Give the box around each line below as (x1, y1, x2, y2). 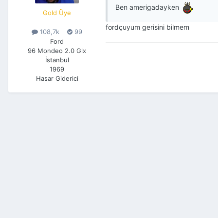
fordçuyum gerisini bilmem (106, 23, 189, 32)
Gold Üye (43, 9, 71, 17)
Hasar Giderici (36, 74, 78, 82)
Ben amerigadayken (115, 3, 181, 12)
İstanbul (45, 55, 69, 64)
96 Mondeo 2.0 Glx (28, 46, 86, 54)
